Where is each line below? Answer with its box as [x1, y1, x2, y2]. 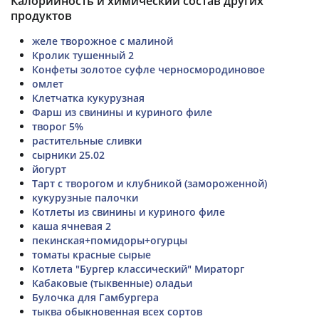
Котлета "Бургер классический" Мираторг [32, 261, 244, 276]
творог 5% [32, 119, 83, 133]
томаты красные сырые [32, 247, 151, 261]
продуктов [11, 7, 72, 23]
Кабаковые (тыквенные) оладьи [32, 276, 192, 290]
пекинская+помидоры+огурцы [32, 233, 187, 247]
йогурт [32, 162, 66, 176]
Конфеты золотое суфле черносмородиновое [32, 62, 265, 76]
